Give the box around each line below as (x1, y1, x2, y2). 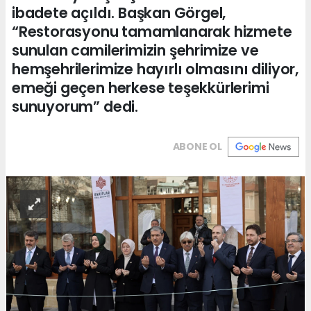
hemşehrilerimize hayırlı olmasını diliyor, (12, 58, 299, 79)
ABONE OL (172, 139, 222, 153)
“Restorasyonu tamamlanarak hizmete (12, 21, 292, 42)
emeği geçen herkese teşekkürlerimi (12, 77, 269, 98)
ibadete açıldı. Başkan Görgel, (12, 2, 226, 23)
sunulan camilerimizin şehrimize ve (12, 40, 259, 60)
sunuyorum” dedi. (12, 96, 138, 117)
